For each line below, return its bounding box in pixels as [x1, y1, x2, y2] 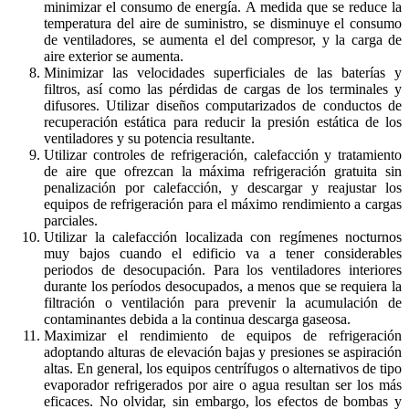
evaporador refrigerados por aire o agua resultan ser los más [44, 376, 402, 393]
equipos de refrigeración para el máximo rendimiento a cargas [44, 195, 402, 212]
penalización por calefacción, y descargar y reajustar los [44, 179, 402, 195]
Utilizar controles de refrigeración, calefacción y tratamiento [44, 146, 402, 163]
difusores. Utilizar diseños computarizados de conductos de [44, 97, 402, 113]
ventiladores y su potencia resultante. [44, 130, 255, 146]
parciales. [44, 212, 98, 228]
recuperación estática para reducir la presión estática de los [44, 113, 402, 130]
